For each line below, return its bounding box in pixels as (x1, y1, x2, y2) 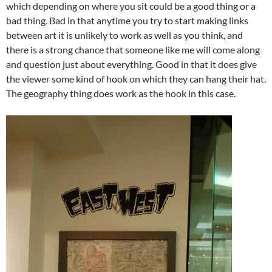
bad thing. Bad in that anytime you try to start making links (6, 15, 248, 26)
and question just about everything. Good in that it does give (6, 58, 257, 70)
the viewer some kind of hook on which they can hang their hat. (6, 73, 266, 84)
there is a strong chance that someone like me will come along (6, 44, 260, 55)
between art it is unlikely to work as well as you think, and (6, 29, 243, 41)
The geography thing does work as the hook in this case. (6, 87, 236, 99)
